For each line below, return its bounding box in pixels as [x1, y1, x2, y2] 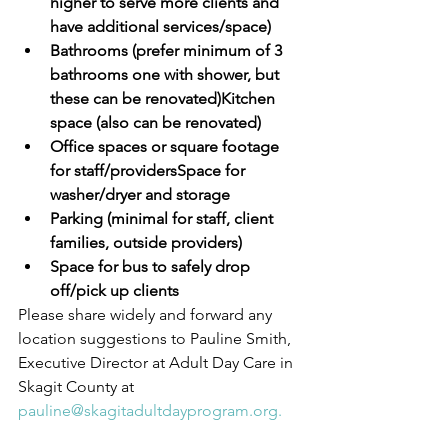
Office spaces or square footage [50, 137, 283, 156]
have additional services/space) [50, 17, 271, 36]
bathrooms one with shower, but [50, 65, 283, 84]
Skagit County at [18, 377, 138, 396]
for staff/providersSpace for [50, 161, 249, 180]
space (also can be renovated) [50, 113, 261, 132]
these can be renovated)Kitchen [50, 89, 279, 108]
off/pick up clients [50, 281, 179, 300]
